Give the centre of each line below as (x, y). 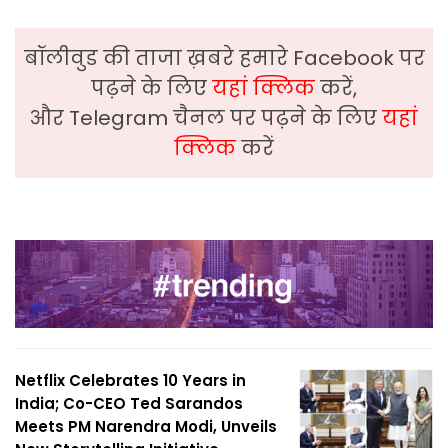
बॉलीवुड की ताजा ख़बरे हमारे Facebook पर (224, 57)
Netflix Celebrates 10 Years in (130, 380)
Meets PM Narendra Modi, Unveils (146, 426)
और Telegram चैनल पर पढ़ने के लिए (206, 117)
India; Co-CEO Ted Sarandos (129, 403)
